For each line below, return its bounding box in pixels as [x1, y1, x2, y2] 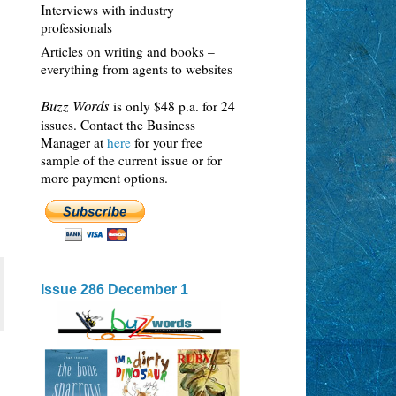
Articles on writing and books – [41, 42, 215, 61]
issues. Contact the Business [41, 115, 195, 133]
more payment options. [41, 168, 168, 187]
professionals [41, 18, 112, 36]
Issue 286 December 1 [41, 281, 188, 298]
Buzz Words [41, 95, 113, 116]
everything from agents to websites [41, 60, 232, 79]
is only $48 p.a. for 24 [113, 96, 235, 115]
